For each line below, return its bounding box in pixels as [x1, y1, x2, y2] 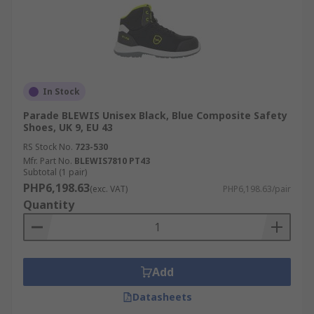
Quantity [23, 197, 74, 212]
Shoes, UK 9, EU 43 [23, 121, 113, 134]
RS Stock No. [23, 141, 73, 153]
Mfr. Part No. [23, 155, 72, 167]
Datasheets [132, 290, 192, 303]
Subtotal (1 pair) [23, 166, 87, 178]
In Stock [43, 86, 80, 97]
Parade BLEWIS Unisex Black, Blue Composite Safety [23, 109, 287, 122]
